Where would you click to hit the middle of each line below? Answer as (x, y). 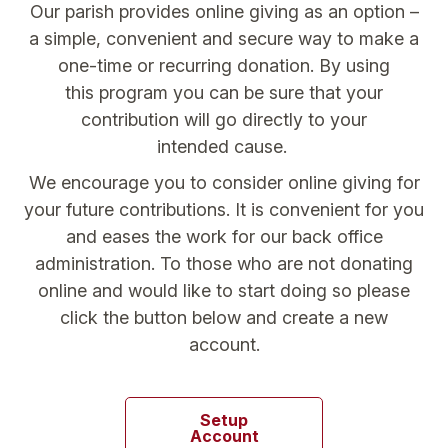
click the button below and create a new (224, 317)
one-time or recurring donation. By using (224, 65)
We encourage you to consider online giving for (224, 182)
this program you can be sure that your (224, 92)
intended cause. (224, 146)
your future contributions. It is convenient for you (224, 209)
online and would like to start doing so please (224, 290)
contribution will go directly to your (224, 119)
